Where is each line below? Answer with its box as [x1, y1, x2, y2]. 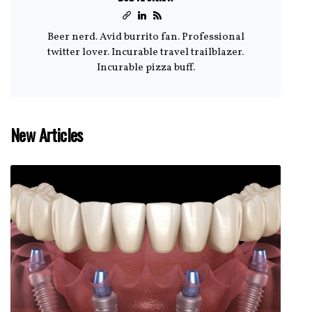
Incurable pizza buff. [96, 60, 195, 75]
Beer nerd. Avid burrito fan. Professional [47, 29, 244, 45]
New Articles [10, 121, 83, 147]
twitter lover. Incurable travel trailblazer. [47, 45, 244, 60]
